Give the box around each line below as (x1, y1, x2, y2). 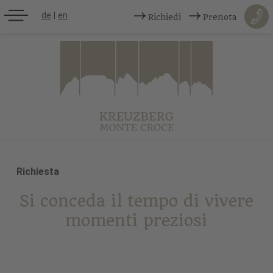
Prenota (203, 12, 236, 22)
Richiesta (16, 166, 59, 178)
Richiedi (148, 12, 181, 22)
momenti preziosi (65, 211, 208, 230)
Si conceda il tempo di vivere (19, 191, 253, 211)
